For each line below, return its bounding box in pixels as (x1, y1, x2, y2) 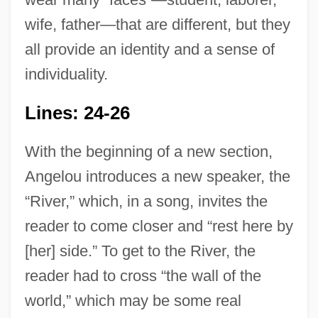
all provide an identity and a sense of (24, 40, 275, 59)
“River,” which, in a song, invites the (24, 192, 268, 211)
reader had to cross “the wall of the (24, 267, 261, 285)
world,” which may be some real (24, 292, 241, 310)
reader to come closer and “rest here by (24, 217, 293, 236)
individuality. (24, 65, 108, 84)
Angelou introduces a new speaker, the (24, 168, 290, 186)
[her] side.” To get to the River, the (24, 242, 256, 261)
